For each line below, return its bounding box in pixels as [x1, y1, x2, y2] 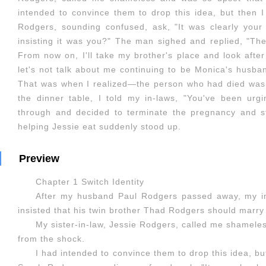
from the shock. [18, 234, 85, 243]
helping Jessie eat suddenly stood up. [18, 122, 181, 131]
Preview [19, 153, 59, 164]
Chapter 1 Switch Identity [36, 177, 144, 186]
